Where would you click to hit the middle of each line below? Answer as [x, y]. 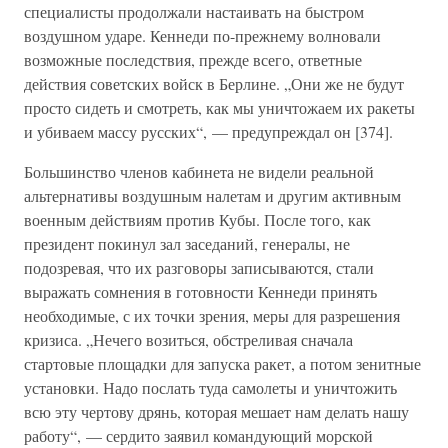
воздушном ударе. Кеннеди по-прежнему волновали [202, 35]
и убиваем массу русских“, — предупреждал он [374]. [208, 131]
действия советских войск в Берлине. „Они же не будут [214, 83]
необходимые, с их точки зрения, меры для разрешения [212, 315]
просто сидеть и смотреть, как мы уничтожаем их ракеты [219, 107]
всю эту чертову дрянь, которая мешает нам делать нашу [216, 411]
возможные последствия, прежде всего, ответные [193, 59]
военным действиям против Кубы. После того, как [197, 219]
